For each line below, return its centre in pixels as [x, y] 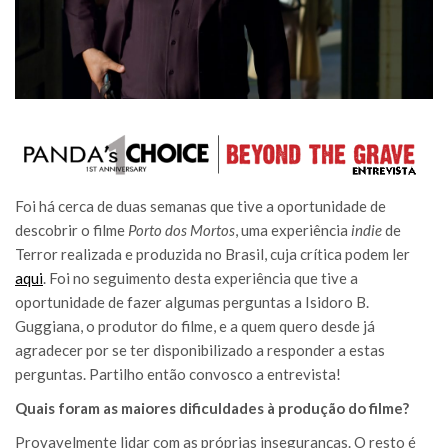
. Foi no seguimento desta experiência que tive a [200, 277]
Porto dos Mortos [181, 229]
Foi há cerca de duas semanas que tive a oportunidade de [200, 205]
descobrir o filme [71, 229]
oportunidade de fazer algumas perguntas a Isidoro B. [192, 301]
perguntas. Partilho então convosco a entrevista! [178, 373]
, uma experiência [293, 229]
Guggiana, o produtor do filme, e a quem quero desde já [195, 325]
